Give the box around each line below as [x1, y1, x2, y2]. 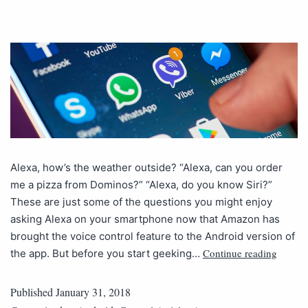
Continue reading [203, 245, 277, 260]
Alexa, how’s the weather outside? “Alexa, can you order [10, 160, 283, 174]
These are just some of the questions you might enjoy [10, 195, 272, 208]
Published [10, 284, 56, 299]
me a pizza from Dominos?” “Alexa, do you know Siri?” [10, 177, 272, 191]
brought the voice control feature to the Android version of [10, 229, 295, 243]
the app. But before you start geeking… [10, 246, 203, 260]
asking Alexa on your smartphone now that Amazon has [10, 212, 280, 225]
